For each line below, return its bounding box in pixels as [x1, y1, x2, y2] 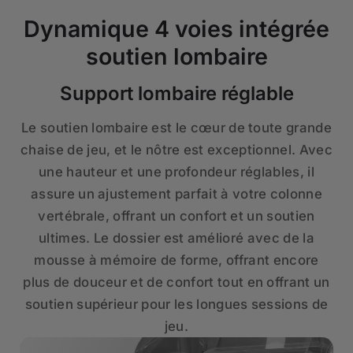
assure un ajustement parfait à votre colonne [30, 185, 323, 202]
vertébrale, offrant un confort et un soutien [38, 207, 315, 224]
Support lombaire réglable [59, 81, 294, 105]
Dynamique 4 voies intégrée [24, 14, 329, 43]
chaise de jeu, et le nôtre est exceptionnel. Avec [20, 141, 333, 158]
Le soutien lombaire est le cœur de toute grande [20, 119, 333, 136]
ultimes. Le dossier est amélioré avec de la [39, 229, 314, 246]
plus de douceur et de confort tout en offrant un [23, 273, 330, 290]
